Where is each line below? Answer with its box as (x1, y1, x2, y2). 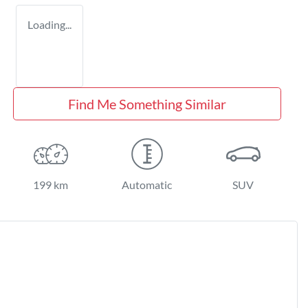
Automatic (122, 177, 173, 191)
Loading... (27, 17, 71, 31)
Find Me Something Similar (67, 95, 226, 112)
